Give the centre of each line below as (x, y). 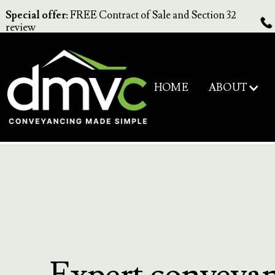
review (20, 28)
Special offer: (37, 15)
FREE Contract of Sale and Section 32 (152, 15)
